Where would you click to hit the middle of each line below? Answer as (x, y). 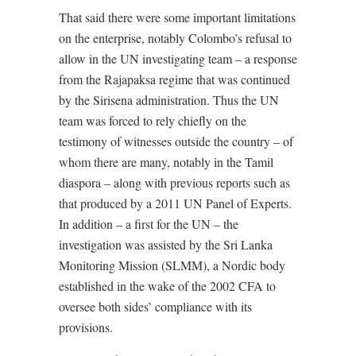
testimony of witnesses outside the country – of (176, 141)
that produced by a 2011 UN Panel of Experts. (175, 203)
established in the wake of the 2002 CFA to (167, 286)
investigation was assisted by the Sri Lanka (166, 245)
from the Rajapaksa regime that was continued (174, 79)
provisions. (86, 327)
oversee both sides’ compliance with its (155, 307)
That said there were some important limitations (177, 17)
